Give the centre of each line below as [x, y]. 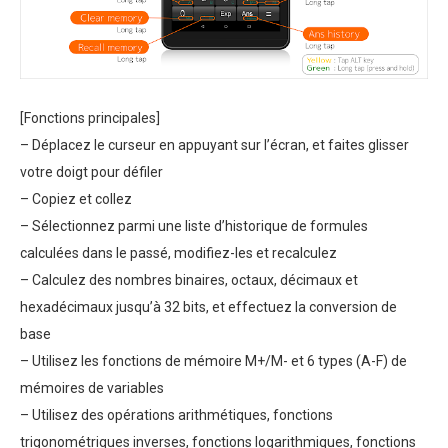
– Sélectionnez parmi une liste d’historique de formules [194, 226]
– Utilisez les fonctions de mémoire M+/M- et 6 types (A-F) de [213, 361]
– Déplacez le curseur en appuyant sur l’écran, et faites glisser [214, 145]
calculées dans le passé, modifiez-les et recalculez [178, 253]
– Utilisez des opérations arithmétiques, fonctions [176, 415]
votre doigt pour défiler [91, 172]
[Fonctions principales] [90, 118]
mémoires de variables [92, 388]
